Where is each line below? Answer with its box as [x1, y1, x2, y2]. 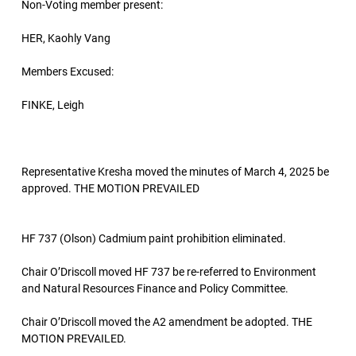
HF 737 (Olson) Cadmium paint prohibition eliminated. [21, 232, 286, 245]
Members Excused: [21, 65, 114, 78]
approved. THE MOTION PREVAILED [21, 182, 199, 195]
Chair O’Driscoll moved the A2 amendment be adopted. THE [21, 315, 312, 328]
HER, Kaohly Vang [21, 32, 110, 44]
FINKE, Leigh [21, 99, 84, 111]
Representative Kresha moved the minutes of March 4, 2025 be [21, 165, 329, 178]
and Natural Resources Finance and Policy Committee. [21, 282, 288, 295]
